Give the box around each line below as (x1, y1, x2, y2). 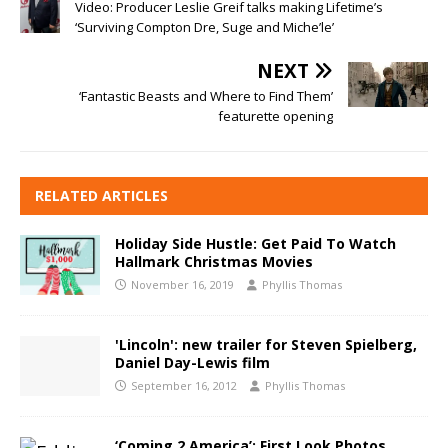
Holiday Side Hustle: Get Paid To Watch (115, 234, 396, 254)
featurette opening (218, 107, 333, 126)
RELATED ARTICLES (35, 186, 168, 206)
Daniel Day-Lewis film (115, 353, 270, 373)
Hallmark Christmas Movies (115, 252, 313, 272)
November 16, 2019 (131, 277, 234, 293)
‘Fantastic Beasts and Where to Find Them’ (79, 87, 333, 106)
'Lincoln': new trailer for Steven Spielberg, (115, 335, 417, 355)
